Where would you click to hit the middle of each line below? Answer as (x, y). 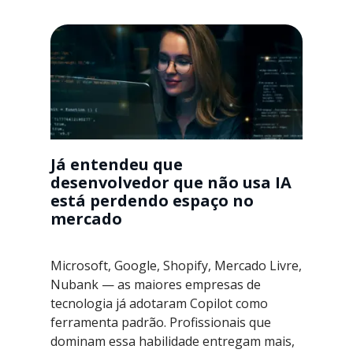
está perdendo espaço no (152, 200)
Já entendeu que (117, 164)
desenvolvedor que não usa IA (171, 182)
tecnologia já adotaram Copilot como (159, 303)
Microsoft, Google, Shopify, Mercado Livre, (176, 265)
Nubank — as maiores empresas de (156, 284)
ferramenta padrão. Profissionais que (161, 322)
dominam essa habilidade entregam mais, (173, 341)
